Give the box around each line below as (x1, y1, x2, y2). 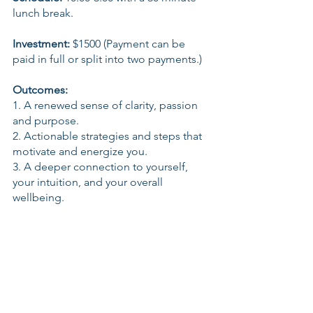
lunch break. (13, 6, 73, 20)
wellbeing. (13, 191, 64, 204)
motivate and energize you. (13, 145, 147, 158)
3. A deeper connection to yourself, (13, 160, 191, 173)
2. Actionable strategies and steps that (13, 129, 205, 143)
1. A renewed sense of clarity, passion (13, 99, 201, 112)
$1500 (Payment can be (70, 37, 188, 50)
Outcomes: (13, 83, 68, 96)
